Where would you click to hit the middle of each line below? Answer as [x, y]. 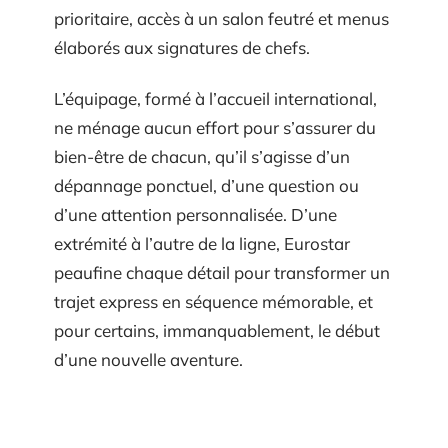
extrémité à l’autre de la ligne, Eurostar [202, 243]
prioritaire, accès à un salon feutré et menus [221, 18]
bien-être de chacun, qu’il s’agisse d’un [202, 156]
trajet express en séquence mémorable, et [213, 301]
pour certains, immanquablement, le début [217, 330]
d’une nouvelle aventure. [148, 359]
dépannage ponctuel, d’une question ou [206, 185]
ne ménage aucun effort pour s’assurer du [215, 127]
